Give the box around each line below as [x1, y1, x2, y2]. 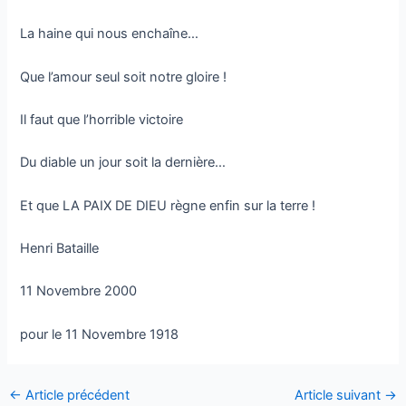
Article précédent [21, 387, 130, 404]
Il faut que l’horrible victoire [20, 111, 184, 128]
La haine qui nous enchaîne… [20, 25, 199, 43]
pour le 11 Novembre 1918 [20, 325, 179, 343]
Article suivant [295, 387, 385, 404]
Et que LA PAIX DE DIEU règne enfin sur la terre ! [20, 197, 316, 214]
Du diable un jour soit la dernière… [20, 154, 227, 171]
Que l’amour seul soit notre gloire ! [20, 68, 227, 85]
